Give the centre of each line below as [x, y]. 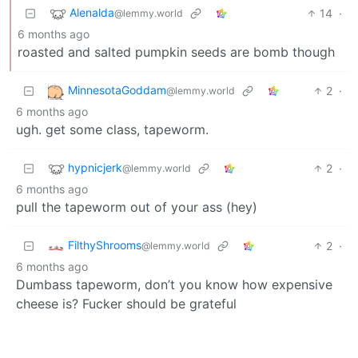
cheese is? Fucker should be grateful [126, 303]
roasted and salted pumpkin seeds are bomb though [176, 52]
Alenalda [92, 12]
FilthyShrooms [105, 245]
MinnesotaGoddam [117, 89]
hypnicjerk [95, 167]
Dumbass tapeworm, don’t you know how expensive [174, 284]
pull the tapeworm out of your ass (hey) [137, 207]
